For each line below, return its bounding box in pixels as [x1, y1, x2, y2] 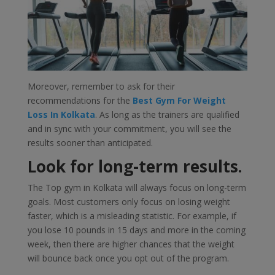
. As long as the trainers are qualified [95, 108, 239, 120]
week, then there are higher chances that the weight [27, 238, 234, 250]
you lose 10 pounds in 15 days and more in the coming [27, 223, 246, 236]
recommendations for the [27, 94, 133, 106]
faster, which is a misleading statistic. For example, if [27, 209, 236, 222]
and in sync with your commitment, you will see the [27, 122, 231, 134]
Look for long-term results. [27, 155, 242, 177]
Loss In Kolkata [27, 108, 95, 120]
